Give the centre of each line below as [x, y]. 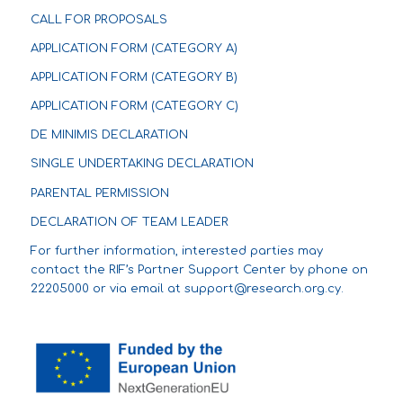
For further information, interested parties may [176, 251]
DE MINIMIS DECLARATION [109, 135]
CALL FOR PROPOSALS [99, 20]
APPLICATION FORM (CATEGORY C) [134, 107]
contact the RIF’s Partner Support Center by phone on [199, 269]
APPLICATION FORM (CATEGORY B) [134, 78]
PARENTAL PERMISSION [99, 193]
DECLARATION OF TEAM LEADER [129, 222]
